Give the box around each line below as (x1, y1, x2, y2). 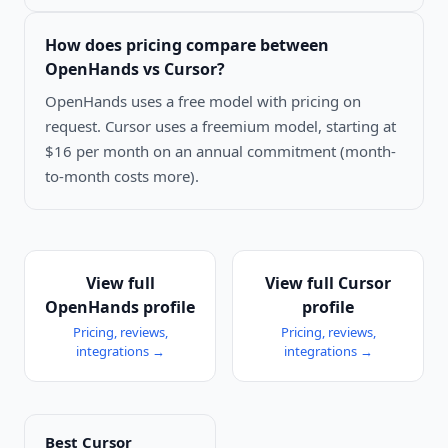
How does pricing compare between (45, 33, 329, 56)
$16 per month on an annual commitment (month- (45, 140, 396, 161)
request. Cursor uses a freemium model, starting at (45, 115, 396, 136)
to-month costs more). (45, 165, 199, 186)
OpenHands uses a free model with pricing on (45, 90, 361, 111)
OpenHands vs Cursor (45, 57, 217, 80)
